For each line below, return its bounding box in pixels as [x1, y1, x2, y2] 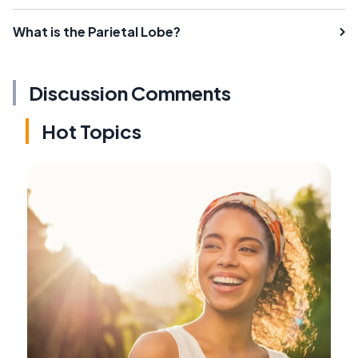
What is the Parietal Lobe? [13, 22, 181, 40]
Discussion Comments [29, 80, 231, 105]
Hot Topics [42, 118, 141, 143]
